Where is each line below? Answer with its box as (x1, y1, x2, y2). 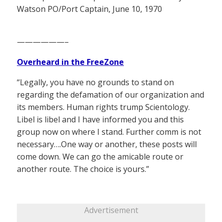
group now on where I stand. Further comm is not (17, 126, 201, 137)
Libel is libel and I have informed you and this (17, 113, 184, 125)
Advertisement (84, 204, 138, 216)
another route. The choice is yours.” (17, 163, 149, 174)
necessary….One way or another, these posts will (17, 138, 197, 150)
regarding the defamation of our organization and (17, 89, 204, 100)
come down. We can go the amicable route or (17, 151, 183, 162)
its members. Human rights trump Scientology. (17, 101, 190, 112)
